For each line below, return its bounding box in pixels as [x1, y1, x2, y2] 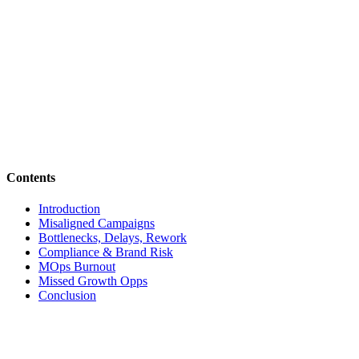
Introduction [38, 202, 100, 216]
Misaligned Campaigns [38, 216, 155, 231]
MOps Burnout [38, 260, 115, 274]
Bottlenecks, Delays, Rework [38, 231, 187, 245]
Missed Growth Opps [38, 274, 147, 288]
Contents [6, 170, 55, 184]
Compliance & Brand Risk [38, 245, 173, 260]
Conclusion [38, 288, 96, 303]
